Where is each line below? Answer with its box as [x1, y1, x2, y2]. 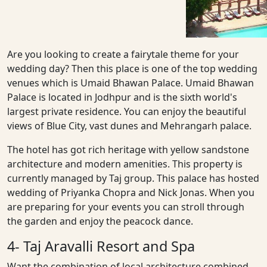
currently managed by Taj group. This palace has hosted [7, 171, 259, 185]
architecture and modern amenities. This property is [7, 157, 243, 170]
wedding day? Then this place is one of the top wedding [7, 61, 257, 75]
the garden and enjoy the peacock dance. [7, 214, 193, 228]
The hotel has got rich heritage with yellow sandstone [7, 142, 249, 156]
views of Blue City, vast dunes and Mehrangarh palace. [7, 119, 252, 132]
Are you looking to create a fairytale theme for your [7, 47, 239, 61]
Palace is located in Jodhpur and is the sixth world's [7, 90, 237, 104]
